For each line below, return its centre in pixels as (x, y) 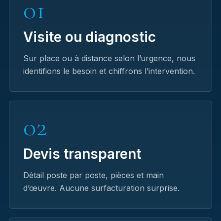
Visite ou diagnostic (90, 37)
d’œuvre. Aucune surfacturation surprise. (101, 188)
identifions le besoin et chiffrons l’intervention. (109, 71)
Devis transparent (82, 154)
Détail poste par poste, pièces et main (93, 175)
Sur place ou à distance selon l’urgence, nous (109, 58)
